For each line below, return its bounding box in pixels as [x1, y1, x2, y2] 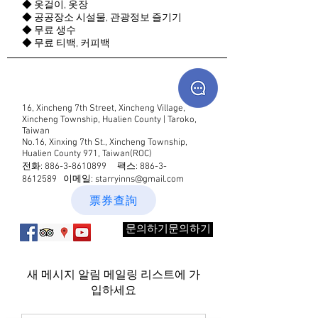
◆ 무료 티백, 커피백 [22, 38, 110, 50]
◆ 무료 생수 [22, 25, 76, 37]
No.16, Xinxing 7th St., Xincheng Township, [22, 137, 187, 148]
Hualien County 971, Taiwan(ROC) [22, 148, 152, 160]
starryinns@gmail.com [95, 174, 184, 185]
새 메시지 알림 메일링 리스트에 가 [27, 268, 200, 283]
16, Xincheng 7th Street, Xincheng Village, [22, 103, 185, 114]
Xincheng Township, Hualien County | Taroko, [22, 114, 197, 126]
